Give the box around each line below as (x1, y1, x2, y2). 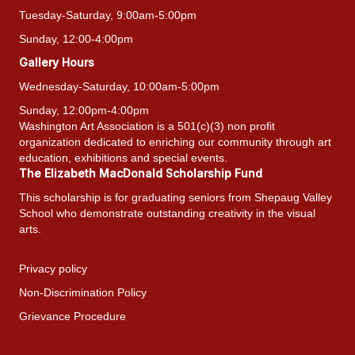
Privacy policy (19, 261, 87, 275)
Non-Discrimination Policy (19, 285, 147, 299)
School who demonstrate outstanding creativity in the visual (19, 206, 315, 219)
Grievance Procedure (19, 309, 126, 323)
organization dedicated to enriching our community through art (19, 135, 331, 148)
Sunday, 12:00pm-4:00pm (19, 103, 149, 116)
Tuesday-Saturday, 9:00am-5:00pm (19, 8, 197, 21)
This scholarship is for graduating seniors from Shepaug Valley (19, 190, 332, 204)
